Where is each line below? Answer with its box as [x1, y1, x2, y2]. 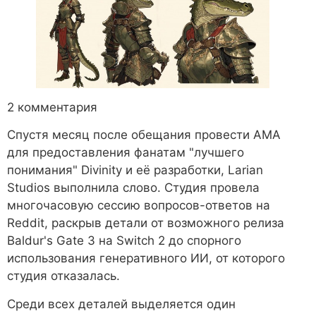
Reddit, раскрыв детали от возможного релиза [7, 216, 284, 231]
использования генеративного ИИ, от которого [7, 251, 285, 266]
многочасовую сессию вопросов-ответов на [7, 198, 270, 213]
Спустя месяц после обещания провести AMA [7, 128, 281, 142]
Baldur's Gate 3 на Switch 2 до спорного [7, 233, 241, 248]
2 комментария [7, 99, 97, 114]
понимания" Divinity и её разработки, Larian [7, 163, 263, 178]
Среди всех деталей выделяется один [7, 296, 236, 311]
